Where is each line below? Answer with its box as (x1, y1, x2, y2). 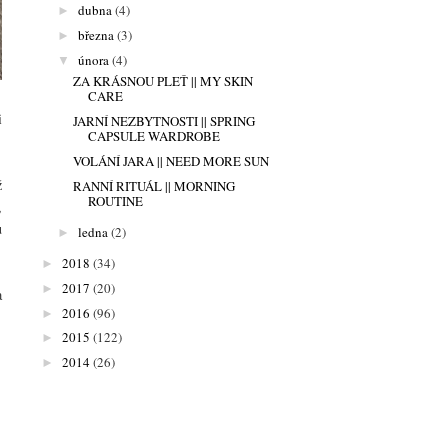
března (77, 26, 114, 45)
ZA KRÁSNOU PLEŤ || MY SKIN (73, 72, 254, 91)
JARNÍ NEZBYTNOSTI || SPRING (73, 112, 256, 131)
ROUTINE (88, 191, 144, 210)
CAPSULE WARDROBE (88, 127, 221, 146)
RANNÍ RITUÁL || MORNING (73, 176, 236, 195)
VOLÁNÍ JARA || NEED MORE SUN (73, 151, 270, 170)
